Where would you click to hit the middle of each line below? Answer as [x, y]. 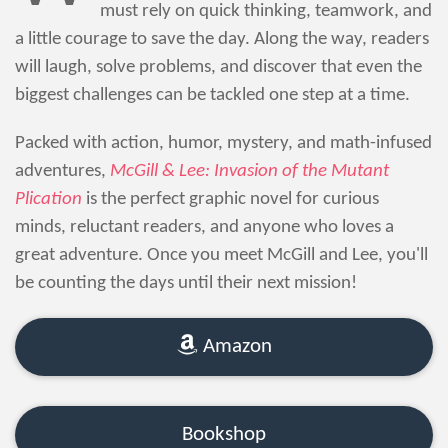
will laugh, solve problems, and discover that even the [218, 67]
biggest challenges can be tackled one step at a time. [212, 95]
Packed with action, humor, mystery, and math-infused [223, 143]
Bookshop [224, 434]
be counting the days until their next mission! [186, 283]
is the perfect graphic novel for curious [230, 199]
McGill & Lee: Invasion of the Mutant [249, 171]
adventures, [62, 171]
